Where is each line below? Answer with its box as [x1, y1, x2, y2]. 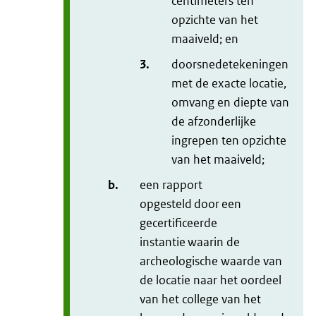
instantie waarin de [140, 234, 240, 250]
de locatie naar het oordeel [140, 272, 281, 288]
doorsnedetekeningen [171, 56, 288, 73]
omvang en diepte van [171, 95, 289, 111]
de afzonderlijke [171, 114, 256, 130]
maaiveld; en [171, 31, 238, 47]
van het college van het [140, 291, 261, 308]
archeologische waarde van [140, 253, 282, 269]
